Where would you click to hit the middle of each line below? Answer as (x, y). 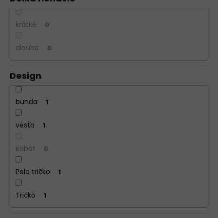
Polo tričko (33, 172)
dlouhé (27, 48)
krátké (26, 25)
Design (26, 75)
